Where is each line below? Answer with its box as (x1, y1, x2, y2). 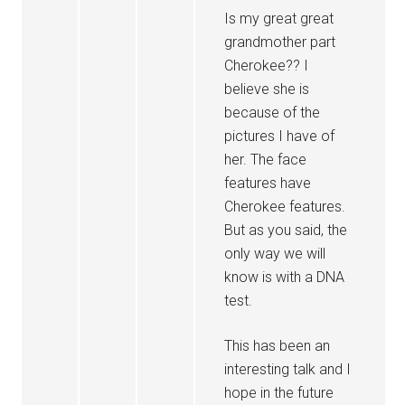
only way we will (224, 245, 326, 262)
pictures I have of (224, 127, 335, 145)
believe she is (224, 80, 310, 98)
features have (224, 174, 312, 192)
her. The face (224, 151, 307, 168)
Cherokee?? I (224, 57, 309, 74)
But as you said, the (224, 221, 348, 239)
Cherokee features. (224, 198, 346, 215)
